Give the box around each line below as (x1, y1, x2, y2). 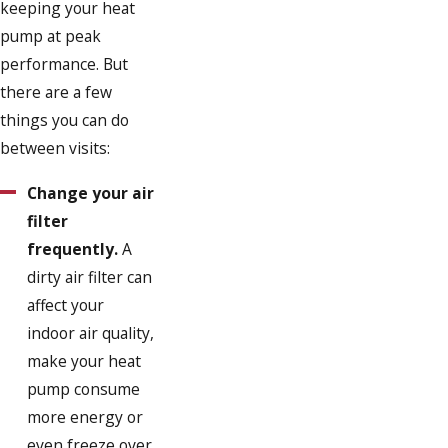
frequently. (27, 237, 123, 260)
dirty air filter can (27, 265, 153, 288)
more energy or (27, 405, 144, 428)
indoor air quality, (27, 321, 155, 344)
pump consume (27, 377, 141, 400)
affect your (27, 293, 105, 316)
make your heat (27, 349, 142, 372)
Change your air (27, 181, 155, 204)
